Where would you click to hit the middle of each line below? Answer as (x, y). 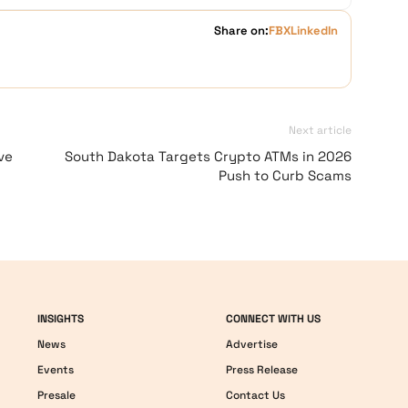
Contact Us (255, 395)
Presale (57, 395)
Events (56, 370)
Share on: (241, 31)
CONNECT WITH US (273, 319)
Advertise (251, 344)
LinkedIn (314, 31)
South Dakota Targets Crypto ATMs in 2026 (208, 156)
